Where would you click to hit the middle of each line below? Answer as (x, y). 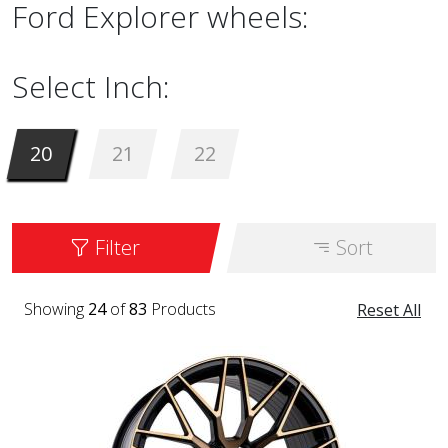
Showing (56, 309)
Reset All (389, 310)
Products (181, 309)
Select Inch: (91, 86)
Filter (115, 247)
